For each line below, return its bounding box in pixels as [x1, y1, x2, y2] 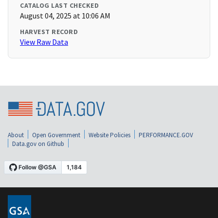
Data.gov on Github [12, 139, 64, 148]
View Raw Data [20, 37, 68, 47]
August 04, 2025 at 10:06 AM [20, 11, 110, 21]
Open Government [32, 130, 80, 139]
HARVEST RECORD [20, 27, 78, 36]
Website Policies [89, 130, 130, 139]
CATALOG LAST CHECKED [20, 1, 99, 10]
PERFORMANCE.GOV [139, 130, 193, 139]
